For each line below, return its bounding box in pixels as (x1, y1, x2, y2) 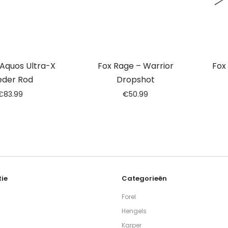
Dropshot (116, 74, 155, 85)
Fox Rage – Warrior (97, 60, 174, 72)
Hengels (122, 207, 147, 216)
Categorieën (122, 174, 167, 183)
